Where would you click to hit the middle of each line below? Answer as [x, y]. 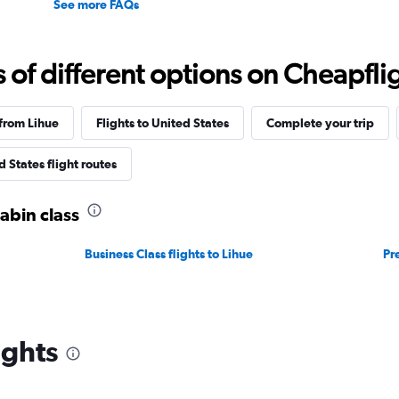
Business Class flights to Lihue [169, 254]
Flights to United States [162, 123]
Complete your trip [320, 123]
